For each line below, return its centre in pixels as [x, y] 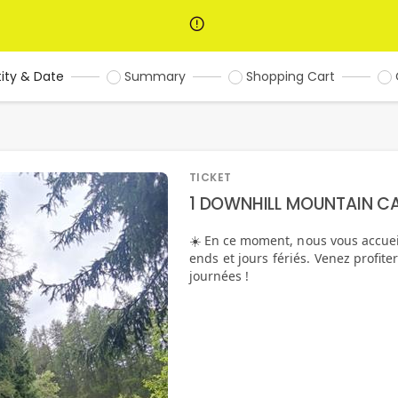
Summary [155, 76]
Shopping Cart [291, 76]
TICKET [211, 177]
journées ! [219, 276]
